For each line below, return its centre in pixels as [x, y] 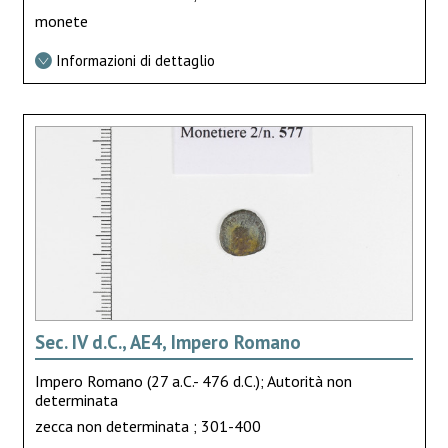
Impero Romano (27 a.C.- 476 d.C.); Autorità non [193, 380]
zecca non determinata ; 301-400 [147, 426]
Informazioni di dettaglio [135, 60]
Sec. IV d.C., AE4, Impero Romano [167, 341]
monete [61, 20]
